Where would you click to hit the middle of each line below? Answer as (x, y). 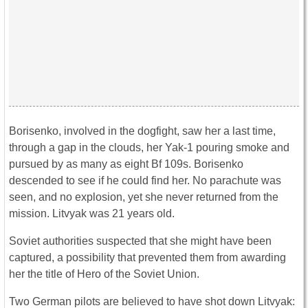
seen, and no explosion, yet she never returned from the (144, 197)
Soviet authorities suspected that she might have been (140, 241)
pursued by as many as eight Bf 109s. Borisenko (126, 164)
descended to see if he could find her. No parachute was (145, 181)
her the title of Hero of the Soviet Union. (104, 274)
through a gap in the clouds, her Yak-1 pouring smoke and (149, 148)
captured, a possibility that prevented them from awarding (147, 258)
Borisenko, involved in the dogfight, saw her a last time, (142, 131)
